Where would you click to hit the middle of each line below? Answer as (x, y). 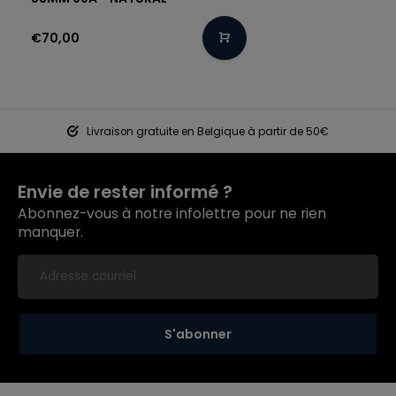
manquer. (50, 232)
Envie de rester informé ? (125, 192)
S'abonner (198, 334)
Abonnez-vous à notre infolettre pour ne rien (172, 214)
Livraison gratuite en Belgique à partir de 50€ (206, 132)
